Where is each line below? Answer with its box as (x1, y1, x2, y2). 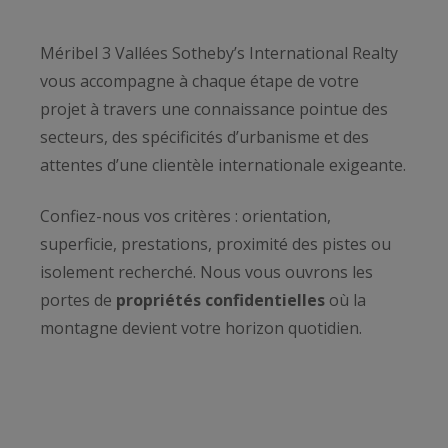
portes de (40, 288, 112, 311)
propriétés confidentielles (112, 288, 325, 311)
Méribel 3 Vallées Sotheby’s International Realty (40, 42, 398, 65)
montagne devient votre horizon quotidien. (40, 316, 362, 339)
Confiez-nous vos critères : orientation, (40, 204, 331, 227)
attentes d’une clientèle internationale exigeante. (40, 154, 406, 177)
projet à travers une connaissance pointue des (40, 98, 388, 121)
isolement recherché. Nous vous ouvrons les (40, 260, 373, 283)
